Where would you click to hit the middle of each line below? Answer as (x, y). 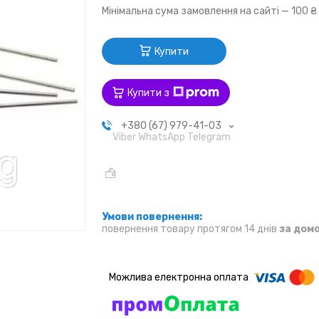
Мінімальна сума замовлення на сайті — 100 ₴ (210, 11)
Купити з (149, 93)
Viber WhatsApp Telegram (171, 137)
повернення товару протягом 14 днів (191, 229)
